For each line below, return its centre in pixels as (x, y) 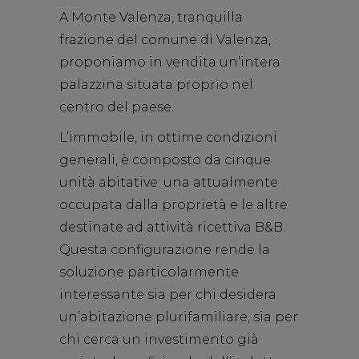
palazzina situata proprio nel (156, 85)
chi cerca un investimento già (159, 339)
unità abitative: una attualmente (169, 182)
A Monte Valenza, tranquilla (151, 17)
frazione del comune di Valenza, (165, 40)
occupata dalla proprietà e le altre (173, 205)
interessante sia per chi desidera (168, 294)
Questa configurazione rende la (165, 250)
